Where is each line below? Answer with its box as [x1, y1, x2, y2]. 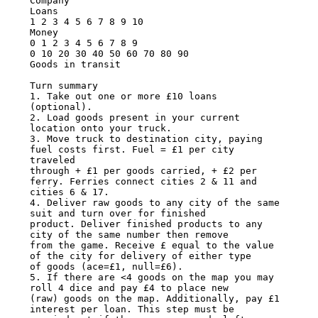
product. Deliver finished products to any [29, 219, 263, 230]
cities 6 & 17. [29, 187, 109, 198]
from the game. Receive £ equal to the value [29, 240, 274, 251]
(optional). [29, 102, 92, 113]
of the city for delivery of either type [29, 251, 251, 262]
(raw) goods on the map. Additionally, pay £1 [29, 293, 280, 305]
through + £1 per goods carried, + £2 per [29, 165, 257, 177]
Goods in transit [29, 59, 121, 70]
